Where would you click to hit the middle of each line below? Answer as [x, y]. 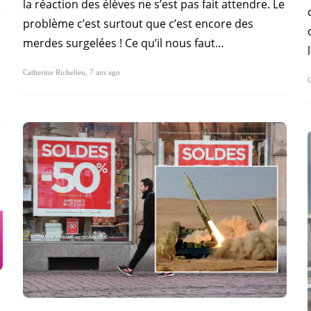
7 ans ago [105, 72]
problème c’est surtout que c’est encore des [138, 23]
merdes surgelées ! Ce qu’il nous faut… [124, 43]
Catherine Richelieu [54, 72]
